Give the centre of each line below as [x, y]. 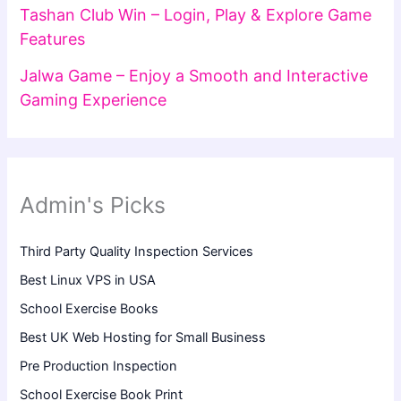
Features [53, 39]
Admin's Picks [93, 205]
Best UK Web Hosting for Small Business [143, 338]
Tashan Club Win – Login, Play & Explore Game [196, 15]
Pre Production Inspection [99, 367]
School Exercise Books [90, 309]
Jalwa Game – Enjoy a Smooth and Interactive [194, 75]
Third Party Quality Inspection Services [137, 252]
